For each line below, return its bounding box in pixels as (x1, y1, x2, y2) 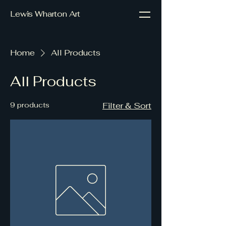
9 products (10, 100, 49, 109)
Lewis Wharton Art (10, 9, 81, 19)
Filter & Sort (102, 100, 151, 111)
